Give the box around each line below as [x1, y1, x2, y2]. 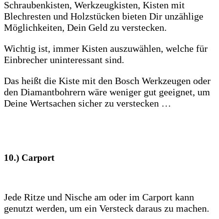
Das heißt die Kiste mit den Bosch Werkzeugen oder [4, 75, 211, 86]
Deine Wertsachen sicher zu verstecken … [4, 97, 171, 109]
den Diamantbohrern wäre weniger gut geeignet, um [4, 86, 210, 97]
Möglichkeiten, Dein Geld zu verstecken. [4, 22, 167, 33]
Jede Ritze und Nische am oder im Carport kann [4, 192, 194, 203]
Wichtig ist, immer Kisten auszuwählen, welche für [4, 43, 208, 54]
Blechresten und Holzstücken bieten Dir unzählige [4, 10, 203, 22]
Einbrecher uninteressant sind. [4, 54, 124, 65]
